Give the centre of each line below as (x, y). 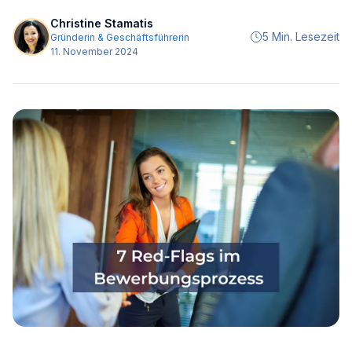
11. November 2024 (94, 51)
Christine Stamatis (102, 23)
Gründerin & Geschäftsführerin (120, 37)
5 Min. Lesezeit (301, 37)
